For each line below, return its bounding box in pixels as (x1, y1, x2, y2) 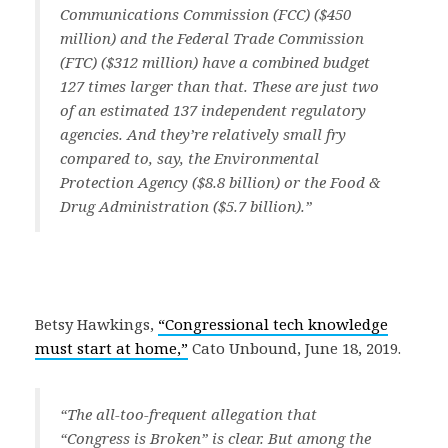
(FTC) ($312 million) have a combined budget (60, 52, 370, 72)
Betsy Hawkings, (35, 314, 158, 334)
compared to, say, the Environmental (60, 148, 319, 168)
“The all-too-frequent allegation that (60, 404, 317, 424)
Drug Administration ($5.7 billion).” (60, 196, 312, 216)
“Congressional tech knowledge (158, 314, 388, 334)
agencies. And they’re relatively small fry (60, 124, 346, 144)
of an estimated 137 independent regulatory (60, 100, 366, 120)
